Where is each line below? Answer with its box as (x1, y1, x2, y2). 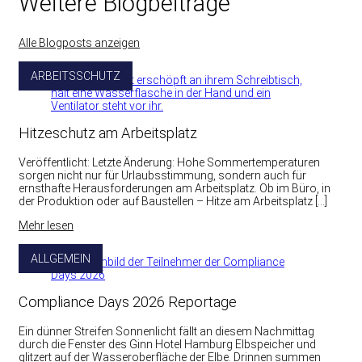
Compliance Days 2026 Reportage (19, 293, 237, 311)
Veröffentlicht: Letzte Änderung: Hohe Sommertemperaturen (19, 155, 320, 169)
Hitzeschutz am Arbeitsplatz (19, 124, 197, 141)
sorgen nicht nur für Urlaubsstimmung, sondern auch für (19, 168, 306, 182)
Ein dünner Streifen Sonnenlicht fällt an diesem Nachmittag (19, 325, 314, 339)
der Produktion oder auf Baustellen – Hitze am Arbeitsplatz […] (19, 194, 327, 208)
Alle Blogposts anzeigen (19, 36, 140, 50)
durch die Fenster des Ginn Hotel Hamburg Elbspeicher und (19, 338, 316, 351)
